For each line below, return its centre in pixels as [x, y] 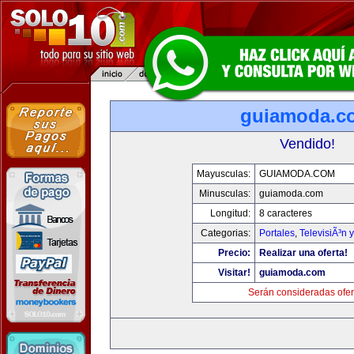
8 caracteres [286, 213]
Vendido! [307, 144]
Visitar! [234, 273]
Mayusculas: [224, 174]
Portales [277, 233]
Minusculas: [225, 194]
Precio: [234, 253]
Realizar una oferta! [303, 253]
